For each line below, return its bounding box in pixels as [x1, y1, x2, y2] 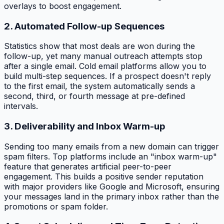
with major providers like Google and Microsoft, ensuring [4, 181, 219, 191]
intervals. [4, 101, 38, 111]
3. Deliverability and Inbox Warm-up [4, 120, 165, 132]
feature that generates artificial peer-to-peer [4, 161, 171, 171]
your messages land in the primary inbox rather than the [4, 191, 219, 201]
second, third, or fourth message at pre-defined [4, 91, 185, 101]
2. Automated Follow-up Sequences [4, 20, 164, 32]
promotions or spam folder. [4, 201, 108, 211]
